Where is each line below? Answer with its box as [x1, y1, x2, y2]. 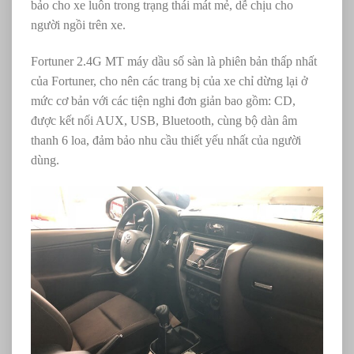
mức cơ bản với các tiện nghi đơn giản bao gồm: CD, [31, 94, 296, 108]
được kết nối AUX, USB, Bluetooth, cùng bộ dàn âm [31, 114, 297, 128]
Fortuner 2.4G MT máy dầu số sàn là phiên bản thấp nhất [31, 55, 317, 69]
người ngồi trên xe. [31, 18, 126, 32]
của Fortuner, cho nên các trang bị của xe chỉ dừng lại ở [31, 74, 307, 88]
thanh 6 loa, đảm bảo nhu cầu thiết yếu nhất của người [31, 134, 301, 148]
